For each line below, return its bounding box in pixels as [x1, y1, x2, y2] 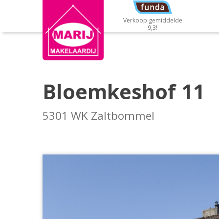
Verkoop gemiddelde [123, 16, 182, 25]
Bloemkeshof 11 [43, 78, 205, 105]
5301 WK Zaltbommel [43, 108, 154, 123]
